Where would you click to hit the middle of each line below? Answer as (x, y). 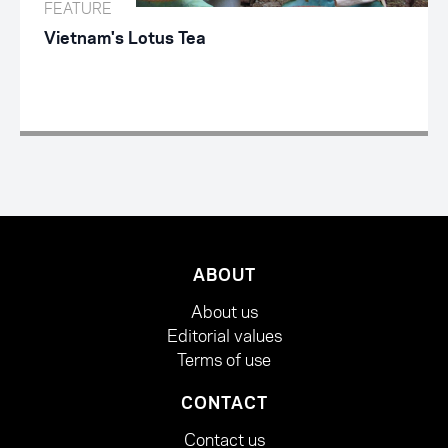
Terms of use (224, 360)
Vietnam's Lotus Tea (125, 38)
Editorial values (224, 336)
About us (224, 312)
